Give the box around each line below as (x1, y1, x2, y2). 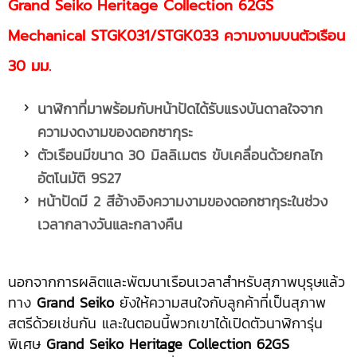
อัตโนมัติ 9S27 (37, 167, 121, 189)
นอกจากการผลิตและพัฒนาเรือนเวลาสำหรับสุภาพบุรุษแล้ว (8, 271, 345, 292)
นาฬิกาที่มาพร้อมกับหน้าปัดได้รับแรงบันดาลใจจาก (37, 98, 323, 120)
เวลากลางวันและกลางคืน (37, 214, 182, 235)
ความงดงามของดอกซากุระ (37, 121, 193, 143)
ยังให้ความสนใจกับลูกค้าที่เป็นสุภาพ (114, 292, 326, 313)
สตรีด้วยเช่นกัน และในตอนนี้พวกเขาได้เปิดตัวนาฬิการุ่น (8, 312, 323, 334)
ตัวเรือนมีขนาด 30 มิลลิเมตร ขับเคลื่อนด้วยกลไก (37, 144, 323, 166)
